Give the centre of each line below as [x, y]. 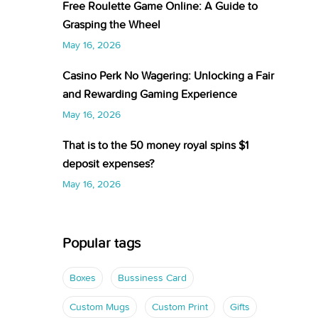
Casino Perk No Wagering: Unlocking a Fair [168, 76]
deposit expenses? [108, 164]
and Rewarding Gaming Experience [150, 94]
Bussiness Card [152, 278]
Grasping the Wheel [111, 25]
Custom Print [180, 307]
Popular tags [102, 243]
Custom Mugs [100, 307]
